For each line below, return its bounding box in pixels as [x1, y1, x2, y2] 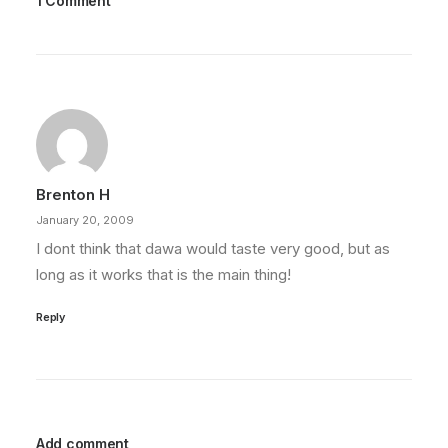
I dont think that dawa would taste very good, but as [36, 239, 390, 258]
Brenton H [36, 185, 110, 204]
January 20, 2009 [36, 213, 134, 227]
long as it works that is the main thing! [36, 265, 291, 284]
